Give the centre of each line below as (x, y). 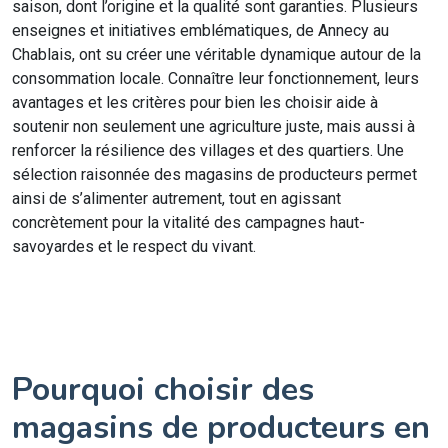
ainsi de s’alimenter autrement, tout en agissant (176, 198)
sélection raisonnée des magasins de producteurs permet (214, 174)
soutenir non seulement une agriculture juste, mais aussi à (213, 126)
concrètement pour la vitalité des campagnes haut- (188, 222)
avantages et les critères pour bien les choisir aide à (195, 102)
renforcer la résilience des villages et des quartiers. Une (208, 150)
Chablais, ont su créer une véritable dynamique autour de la (216, 54)
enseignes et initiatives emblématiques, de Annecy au (200, 30)
